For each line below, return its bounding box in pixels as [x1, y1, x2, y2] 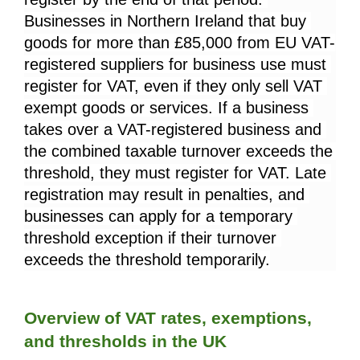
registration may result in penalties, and [24, 186, 305, 204]
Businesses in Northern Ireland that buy [24, 12, 306, 31]
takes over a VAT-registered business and [24, 121, 321, 139]
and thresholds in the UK [24, 331, 227, 351]
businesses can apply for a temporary [24, 207, 292, 226]
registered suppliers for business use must [24, 55, 326, 74]
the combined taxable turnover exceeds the [24, 142, 333, 161]
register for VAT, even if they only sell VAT [24, 77, 322, 96]
